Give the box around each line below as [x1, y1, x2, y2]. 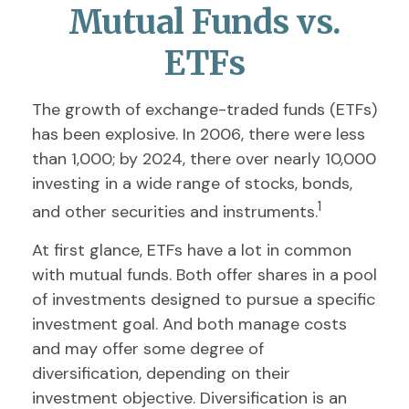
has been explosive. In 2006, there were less [32, 123, 365, 145]
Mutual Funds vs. [68, 2, 341, 43]
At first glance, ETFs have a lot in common [32, 239, 351, 261]
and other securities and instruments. [32, 201, 318, 223]
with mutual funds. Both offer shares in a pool [32, 264, 377, 286]
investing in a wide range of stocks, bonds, [32, 173, 352, 194]
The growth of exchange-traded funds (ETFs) [32, 99, 377, 121]
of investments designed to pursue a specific [32, 288, 375, 310]
